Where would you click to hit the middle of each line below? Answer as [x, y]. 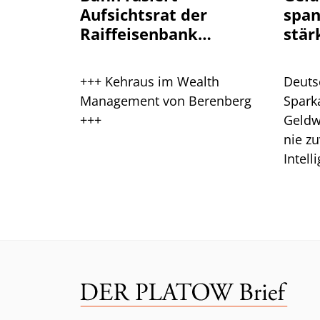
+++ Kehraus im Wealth [150, 82]
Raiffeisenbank [139, 34]
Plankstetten [131, 53]
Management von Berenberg [166, 101]
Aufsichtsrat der [144, 15]
